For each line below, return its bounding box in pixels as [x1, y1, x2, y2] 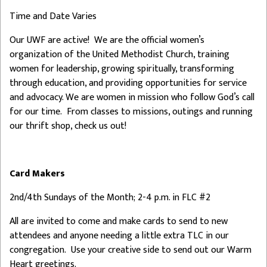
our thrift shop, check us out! [10, 117, 126, 134]
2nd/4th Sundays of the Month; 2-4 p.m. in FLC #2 [10, 189, 210, 206]
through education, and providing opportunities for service [10, 74, 247, 91]
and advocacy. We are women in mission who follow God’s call [10, 89, 254, 105]
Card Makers [10, 165, 65, 182]
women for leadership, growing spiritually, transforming [10, 60, 234, 77]
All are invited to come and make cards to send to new [10, 213, 228, 229]
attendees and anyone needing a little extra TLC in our [10, 227, 229, 244]
